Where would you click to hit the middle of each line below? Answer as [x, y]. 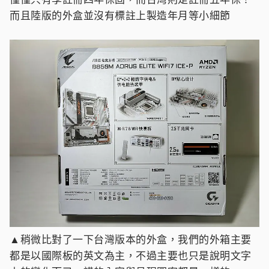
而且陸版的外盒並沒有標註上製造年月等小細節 [120, 15]
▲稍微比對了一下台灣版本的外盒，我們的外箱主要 [131, 239]
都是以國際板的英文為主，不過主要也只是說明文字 [131, 255]
